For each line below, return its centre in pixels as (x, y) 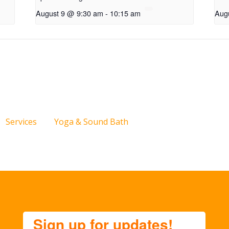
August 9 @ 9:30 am (70, 13)
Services (21, 121)
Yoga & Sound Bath (91, 121)
